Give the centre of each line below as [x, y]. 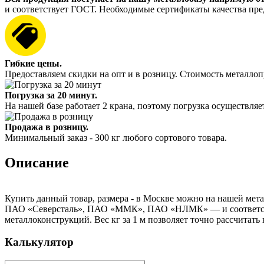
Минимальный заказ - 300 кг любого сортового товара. [116, 137]
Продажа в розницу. [47, 127]
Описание [37, 162]
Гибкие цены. [33, 63]
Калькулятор [39, 242]
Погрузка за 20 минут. [51, 95]
